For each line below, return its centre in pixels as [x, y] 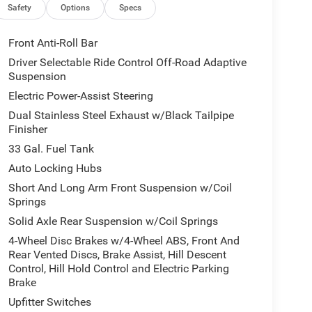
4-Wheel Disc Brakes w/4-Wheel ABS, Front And [124, 241]
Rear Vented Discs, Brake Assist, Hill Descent [117, 255]
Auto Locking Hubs [55, 169]
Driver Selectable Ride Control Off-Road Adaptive [127, 63]
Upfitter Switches [49, 302]
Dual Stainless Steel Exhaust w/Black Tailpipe [121, 116]
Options [76, 8]
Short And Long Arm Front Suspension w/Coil [120, 188]
